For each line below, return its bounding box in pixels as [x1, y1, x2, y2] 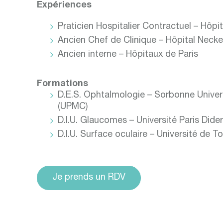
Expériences [37, 1, 92, 10]
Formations [37, 80, 88, 89]
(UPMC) [58, 103, 88, 112]
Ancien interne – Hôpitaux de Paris [58, 50, 199, 60]
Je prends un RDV [52, 173, 125, 183]
